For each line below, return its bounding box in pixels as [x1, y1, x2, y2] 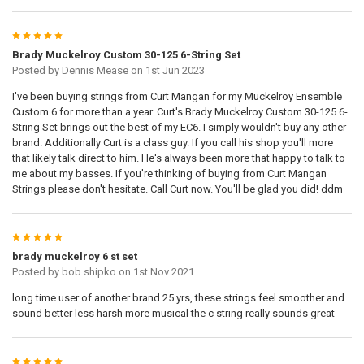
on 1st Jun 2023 [128, 64, 205, 77]
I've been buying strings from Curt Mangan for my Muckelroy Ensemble [11, 90, 342, 103]
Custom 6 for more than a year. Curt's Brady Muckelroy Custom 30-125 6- [11, 106, 348, 119]
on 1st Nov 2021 [115, 266, 194, 279]
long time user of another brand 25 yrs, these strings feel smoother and [11, 292, 344, 305]
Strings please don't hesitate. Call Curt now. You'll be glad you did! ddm [11, 183, 343, 196]
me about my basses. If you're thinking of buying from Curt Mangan [11, 167, 327, 180]
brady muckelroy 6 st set [11, 250, 137, 263]
